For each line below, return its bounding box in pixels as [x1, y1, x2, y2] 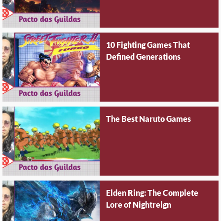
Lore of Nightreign [106, 201, 172, 211]
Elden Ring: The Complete [106, 189, 199, 199]
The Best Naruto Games [106, 115, 191, 125]
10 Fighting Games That [106, 41, 190, 51]
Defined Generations [106, 53, 181, 63]
